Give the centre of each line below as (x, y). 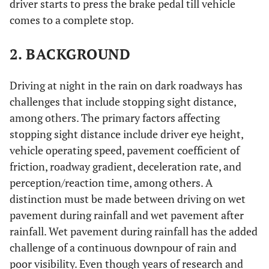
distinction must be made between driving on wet (128, 199)
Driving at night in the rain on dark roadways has (126, 85)
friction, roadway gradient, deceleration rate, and (125, 166)
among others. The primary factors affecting (115, 118)
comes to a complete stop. (72, 20)
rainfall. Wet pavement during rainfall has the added (134, 231)
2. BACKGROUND (70, 54)
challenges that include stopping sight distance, (123, 101)
